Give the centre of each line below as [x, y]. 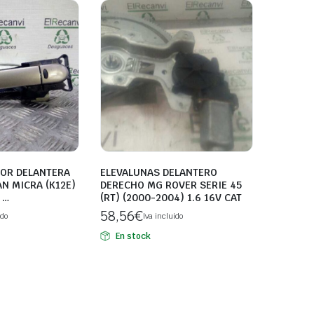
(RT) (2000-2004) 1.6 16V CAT [171, 198]
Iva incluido [163, 216]
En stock [133, 237]
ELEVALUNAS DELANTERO [159, 173]
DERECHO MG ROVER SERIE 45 [171, 185]
